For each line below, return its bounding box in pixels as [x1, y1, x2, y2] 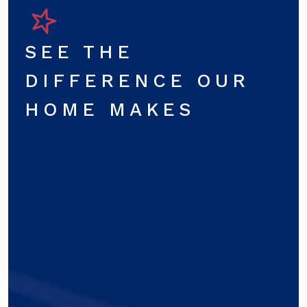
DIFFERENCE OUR [25, 69, 249, 92]
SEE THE [25, 40, 134, 63]
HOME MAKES [25, 98, 195, 121]
